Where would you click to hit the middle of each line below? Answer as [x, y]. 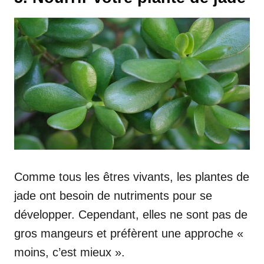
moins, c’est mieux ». [70, 252]
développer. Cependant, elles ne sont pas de [131, 214]
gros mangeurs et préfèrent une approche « [129, 233]
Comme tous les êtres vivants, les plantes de [132, 176]
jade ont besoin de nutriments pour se [113, 195]
